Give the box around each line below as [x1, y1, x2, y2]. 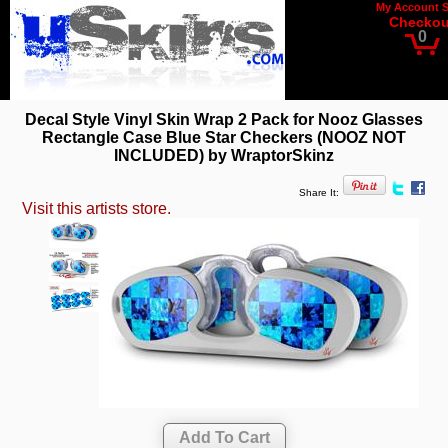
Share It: [298, 187, 339, 199]
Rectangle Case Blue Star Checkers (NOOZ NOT [42, 128, 406, 146]
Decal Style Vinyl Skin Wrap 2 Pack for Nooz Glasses [25, 110, 423, 128]
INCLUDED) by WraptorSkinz [114, 146, 334, 164]
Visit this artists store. [22, 200, 172, 218]
